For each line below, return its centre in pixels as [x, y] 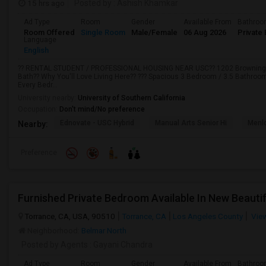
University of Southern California [132, 98]
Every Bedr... [38, 85]
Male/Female [154, 32]
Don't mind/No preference [102, 109]
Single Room [103, 32]
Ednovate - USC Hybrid [97, 123]
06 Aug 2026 [205, 32]
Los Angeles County [208, 216]
